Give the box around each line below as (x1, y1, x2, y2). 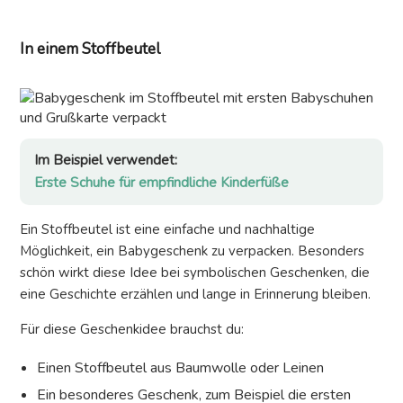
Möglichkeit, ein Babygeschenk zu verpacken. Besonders (20, 242, 364, 261)
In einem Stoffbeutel (20, 39, 160, 60)
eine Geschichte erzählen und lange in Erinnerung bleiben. (20, 285, 371, 304)
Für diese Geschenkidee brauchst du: (20, 320, 244, 339)
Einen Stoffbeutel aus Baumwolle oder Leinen (37, 358, 325, 379)
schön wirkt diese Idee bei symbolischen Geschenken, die (20, 264, 370, 282)
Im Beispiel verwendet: (34, 151, 177, 170)
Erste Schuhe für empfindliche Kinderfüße (34, 174, 289, 193)
